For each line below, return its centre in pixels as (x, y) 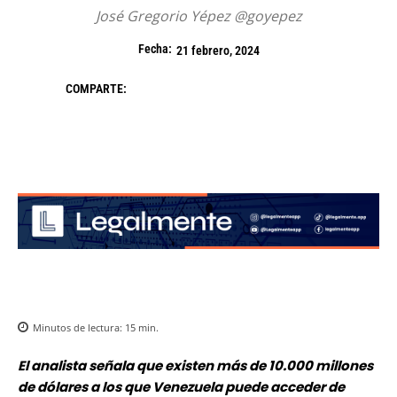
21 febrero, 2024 (218, 51)
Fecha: (155, 49)
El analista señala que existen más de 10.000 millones (195, 366)
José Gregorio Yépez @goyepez (198, 16)
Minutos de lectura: (79, 328)
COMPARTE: (96, 89)
